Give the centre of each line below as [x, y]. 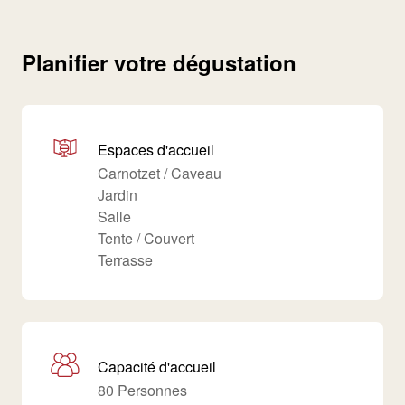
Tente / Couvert [146, 238]
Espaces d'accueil [156, 150]
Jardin [118, 195]
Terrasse [125, 260]
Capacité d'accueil [157, 367]
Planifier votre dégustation [159, 62]
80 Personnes [142, 390]
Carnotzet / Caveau [160, 173]
